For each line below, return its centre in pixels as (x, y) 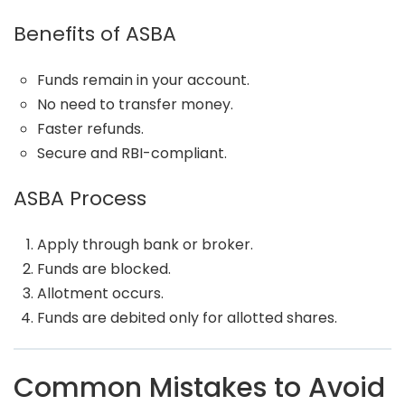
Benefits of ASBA (95, 34)
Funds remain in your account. (143, 80)
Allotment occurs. (100, 293)
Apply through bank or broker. (145, 245)
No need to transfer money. (135, 104)
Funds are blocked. (104, 269)
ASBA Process (80, 198)
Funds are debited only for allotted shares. (187, 318)
